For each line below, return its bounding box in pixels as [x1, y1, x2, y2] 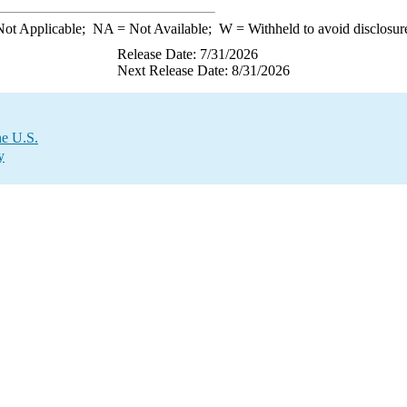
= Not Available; [113, 21, 219, 36]
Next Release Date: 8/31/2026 [117, 63, 290, 78]
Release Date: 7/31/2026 [117, 46, 258, 62]
